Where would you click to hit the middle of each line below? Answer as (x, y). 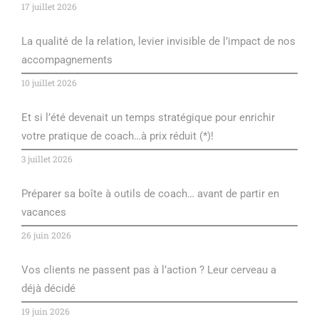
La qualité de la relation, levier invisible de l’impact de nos (158, 42)
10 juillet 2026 (49, 83)
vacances (44, 213)
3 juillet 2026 (47, 159)
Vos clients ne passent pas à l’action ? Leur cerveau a (149, 270)
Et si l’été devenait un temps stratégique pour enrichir (148, 118)
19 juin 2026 (46, 312)
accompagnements (67, 60)
